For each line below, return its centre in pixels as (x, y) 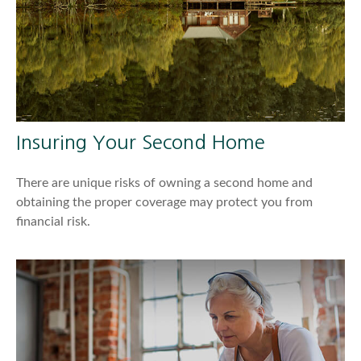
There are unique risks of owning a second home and (164, 183)
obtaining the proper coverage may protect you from (164, 202)
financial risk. (53, 221)
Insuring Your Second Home (141, 141)
